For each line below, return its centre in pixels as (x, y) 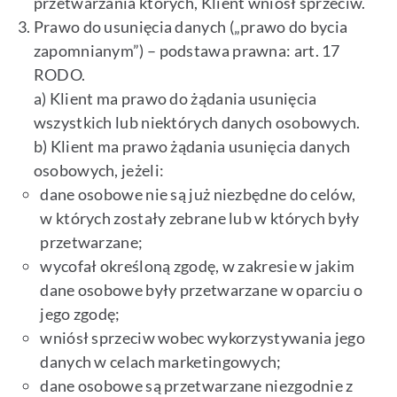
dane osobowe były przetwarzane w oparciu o (201, 290)
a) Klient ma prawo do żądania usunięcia (175, 99)
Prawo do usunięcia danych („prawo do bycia (191, 27)
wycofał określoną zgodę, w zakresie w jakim (198, 266)
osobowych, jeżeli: (99, 171)
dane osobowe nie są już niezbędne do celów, (198, 195)
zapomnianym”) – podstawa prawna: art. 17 (187, 51)
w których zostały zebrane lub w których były (200, 218)
